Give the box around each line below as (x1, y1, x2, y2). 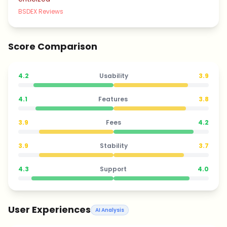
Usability (99, 71, 128, 80)
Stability (99, 141, 128, 150)
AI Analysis (95, 206, 124, 214)
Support (100, 165, 127, 173)
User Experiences (8, 203, 91, 216)
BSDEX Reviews (18, 7, 63, 16)
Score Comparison (8, 40, 97, 53)
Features (98, 95, 128, 103)
